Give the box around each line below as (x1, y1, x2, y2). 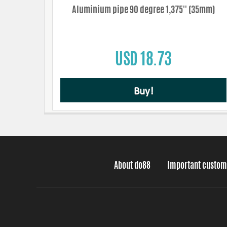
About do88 (114, 159, 150, 171)
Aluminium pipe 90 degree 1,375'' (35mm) (72, 3, 215, 16)
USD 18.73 (115, 47, 172, 71)
